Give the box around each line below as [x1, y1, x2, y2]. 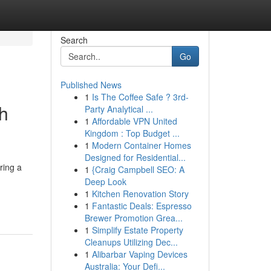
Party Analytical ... [84, 103, 153, 115]
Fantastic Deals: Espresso [91, 200, 192, 212]
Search [60, 34, 88, 46]
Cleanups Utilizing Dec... [84, 236, 178, 248]
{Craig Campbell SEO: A [91, 163, 184, 175]
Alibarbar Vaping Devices [91, 248, 188, 260]
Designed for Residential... [84, 151, 186, 163]
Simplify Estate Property [91, 224, 183, 236]
